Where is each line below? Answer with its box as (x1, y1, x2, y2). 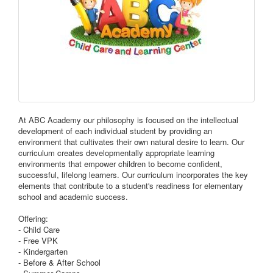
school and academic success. (18, 191, 128, 203)
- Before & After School (18, 257, 101, 269)
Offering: (18, 213, 48, 225)
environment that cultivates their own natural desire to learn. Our (18, 136, 244, 148)
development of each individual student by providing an (18, 125, 212, 137)
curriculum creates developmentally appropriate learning (18, 147, 214, 159)
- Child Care (18, 224, 60, 236)
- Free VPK (18, 235, 58, 247)
